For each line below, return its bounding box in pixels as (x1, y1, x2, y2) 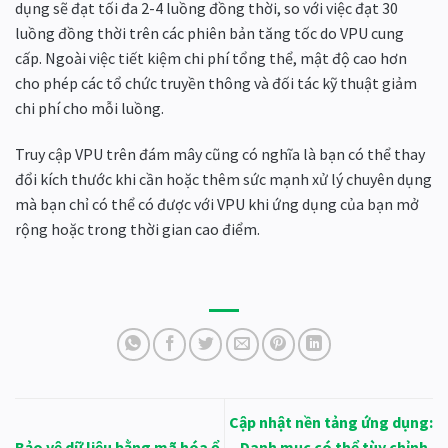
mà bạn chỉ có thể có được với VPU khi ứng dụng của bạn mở (15, 194, 419, 215)
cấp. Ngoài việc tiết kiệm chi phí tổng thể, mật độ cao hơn (15, 48, 407, 69)
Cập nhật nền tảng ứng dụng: (229, 412, 433, 433)
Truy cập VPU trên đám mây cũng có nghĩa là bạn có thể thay (15, 144, 425, 165)
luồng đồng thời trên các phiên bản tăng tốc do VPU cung (15, 23, 404, 44)
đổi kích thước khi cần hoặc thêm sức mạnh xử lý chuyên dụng (15, 169, 432, 190)
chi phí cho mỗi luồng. (15, 98, 164, 119)
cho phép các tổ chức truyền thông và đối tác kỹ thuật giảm (15, 73, 417, 94)
